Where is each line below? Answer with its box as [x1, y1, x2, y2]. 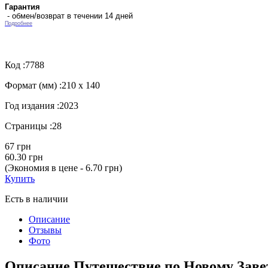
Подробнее [5, 20, 32, 26]
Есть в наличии [5, 193, 68, 204]
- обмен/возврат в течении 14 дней [5, 11, 133, 20]
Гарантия [5, 2, 40, 11]
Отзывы [29, 224, 62, 235]
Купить [5, 173, 35, 184]
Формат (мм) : [5, 80, 62, 90]
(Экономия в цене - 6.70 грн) [5, 162, 122, 173]
